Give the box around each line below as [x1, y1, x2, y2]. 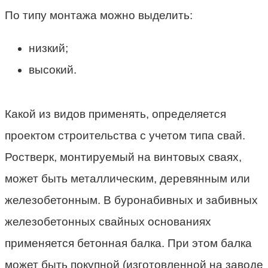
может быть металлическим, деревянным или [5, 172, 250, 185]
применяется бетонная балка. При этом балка [5, 237, 252, 250]
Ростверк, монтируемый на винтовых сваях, [5, 151, 242, 164]
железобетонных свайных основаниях [5, 215, 211, 229]
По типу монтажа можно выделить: [5, 9, 193, 22]
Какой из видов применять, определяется [5, 108, 226, 121]
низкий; [29, 42, 68, 55]
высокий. [29, 63, 77, 77]
